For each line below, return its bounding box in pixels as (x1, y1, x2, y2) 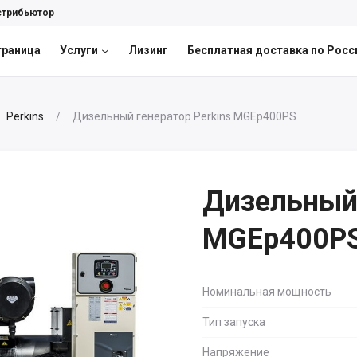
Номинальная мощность (202, 285, 331, 298)
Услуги (59, 44, 98, 57)
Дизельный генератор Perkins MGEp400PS (70, 110, 296, 123)
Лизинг (127, 44, 168, 57)
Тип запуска (202, 316, 265, 328)
